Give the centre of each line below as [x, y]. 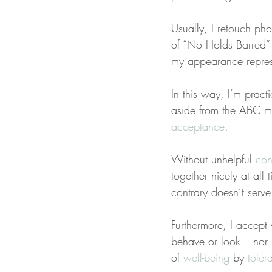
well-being [206, 258]
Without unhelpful [213, 159]
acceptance [198, 127]
